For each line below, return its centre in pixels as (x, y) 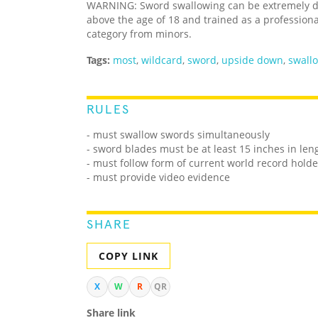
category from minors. (139, 34)
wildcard (162, 60)
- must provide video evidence (158, 177)
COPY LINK (128, 256)
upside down (252, 60)
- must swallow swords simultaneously (178, 135)
